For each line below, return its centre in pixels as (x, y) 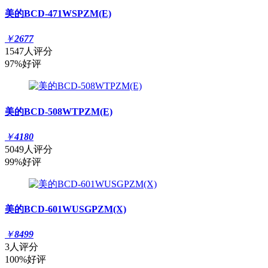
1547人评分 (29, 51)
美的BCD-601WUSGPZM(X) (66, 209)
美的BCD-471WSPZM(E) (58, 14)
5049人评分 (29, 149)
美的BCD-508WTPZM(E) (59, 111)
